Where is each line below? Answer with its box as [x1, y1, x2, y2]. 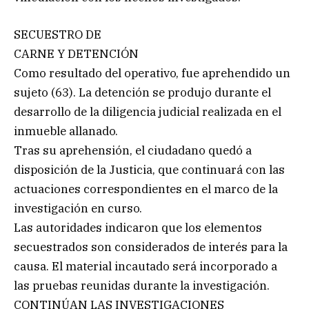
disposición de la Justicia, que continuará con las [14, 162, 285, 178]
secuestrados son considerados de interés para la [14, 239, 288, 255]
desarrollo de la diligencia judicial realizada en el [14, 104, 281, 120]
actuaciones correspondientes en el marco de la [14, 181, 278, 197]
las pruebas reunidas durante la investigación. [14, 278, 270, 294]
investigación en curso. [14, 201, 142, 217]
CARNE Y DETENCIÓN [14, 46, 139, 62]
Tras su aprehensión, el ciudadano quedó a [14, 143, 252, 159]
